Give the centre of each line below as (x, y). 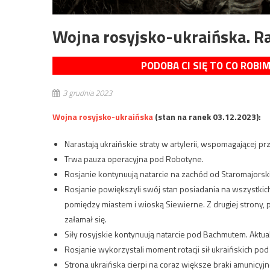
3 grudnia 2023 (87, 93)
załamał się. (86, 219)
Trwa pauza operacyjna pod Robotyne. (134, 159)
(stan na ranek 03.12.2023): (207, 117)
